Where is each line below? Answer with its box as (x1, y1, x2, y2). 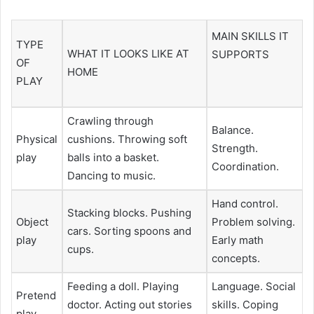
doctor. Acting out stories (67, 298, 192, 312)
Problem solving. (212, 215, 295, 229)
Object (16, 215, 48, 229)
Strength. (212, 142, 258, 156)
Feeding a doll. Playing (67, 280, 179, 294)
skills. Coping (212, 298, 278, 312)
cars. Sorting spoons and (67, 224, 191, 238)
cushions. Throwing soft (67, 132, 187, 146)
